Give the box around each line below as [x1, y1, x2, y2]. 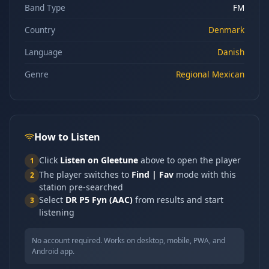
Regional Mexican [176, 68, 244, 80]
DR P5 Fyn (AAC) [65, 194, 133, 205]
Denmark [208, 24, 244, 35]
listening [39, 207, 74, 218]
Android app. [32, 246, 74, 256]
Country [25, 24, 55, 35]
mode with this [174, 169, 236, 180]
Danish [217, 46, 244, 58]
